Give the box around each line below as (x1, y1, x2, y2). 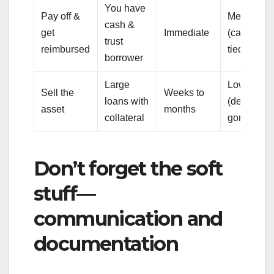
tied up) (228, 43, 261, 54)
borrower (105, 52, 144, 63)
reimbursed (41, 43, 91, 54)
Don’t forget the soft (34, 156, 223, 180)
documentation (34, 231, 179, 256)
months (164, 103, 196, 114)
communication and (34, 206, 223, 231)
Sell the (41, 87, 75, 98)
